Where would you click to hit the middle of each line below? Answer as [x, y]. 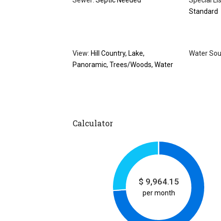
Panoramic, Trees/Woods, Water [123, 65]
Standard [203, 12]
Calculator [93, 123]
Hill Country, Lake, [117, 54]
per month [159, 193]
